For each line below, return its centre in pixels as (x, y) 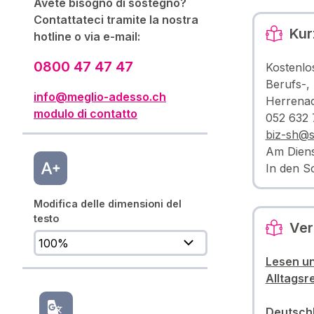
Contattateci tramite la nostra (116, 19)
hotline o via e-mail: (87, 36)
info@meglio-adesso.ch (100, 96)
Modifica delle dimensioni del (108, 204)
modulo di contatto (86, 113)
